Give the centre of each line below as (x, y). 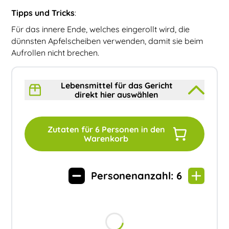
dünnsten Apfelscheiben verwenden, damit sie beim (108, 41)
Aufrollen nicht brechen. (55, 52)
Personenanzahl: (133, 175)
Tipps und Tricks (43, 13)
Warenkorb (106, 138)
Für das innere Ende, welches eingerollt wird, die (101, 29)
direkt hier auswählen (117, 94)
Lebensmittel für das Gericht (117, 85)
